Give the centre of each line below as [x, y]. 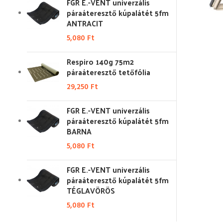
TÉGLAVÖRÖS [91, 190]
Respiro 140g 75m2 [100, 61]
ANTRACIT [85, 23]
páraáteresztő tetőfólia [109, 72]
